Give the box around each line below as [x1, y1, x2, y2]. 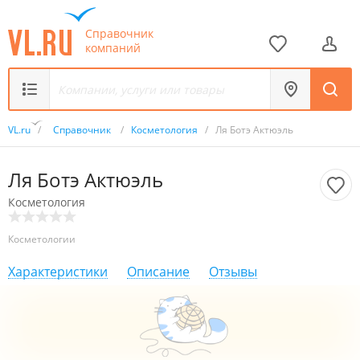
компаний [85, 39, 141, 55]
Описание [127, 263, 190, 280]
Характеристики [8, 263, 108, 280]
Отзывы [209, 263, 257, 280]
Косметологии [8, 232, 76, 246]
